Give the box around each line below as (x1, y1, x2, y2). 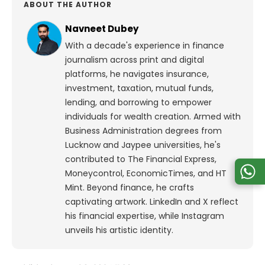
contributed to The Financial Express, (65, 153, 216, 166)
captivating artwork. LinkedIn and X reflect (65, 196, 238, 208)
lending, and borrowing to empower (65, 96, 212, 109)
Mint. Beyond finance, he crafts (65, 182, 194, 194)
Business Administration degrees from (65, 125, 222, 137)
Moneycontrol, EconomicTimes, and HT (65, 167, 227, 180)
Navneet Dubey (65, 22, 140, 35)
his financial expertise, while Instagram (65, 210, 224, 222)
